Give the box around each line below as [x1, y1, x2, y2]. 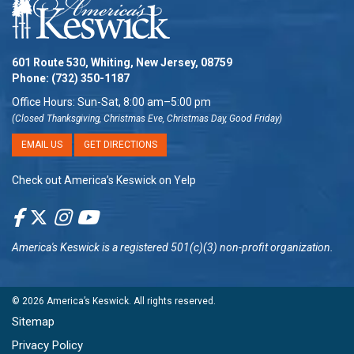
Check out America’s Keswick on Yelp [12, 174, 196, 187]
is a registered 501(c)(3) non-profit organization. [100, 241, 333, 254]
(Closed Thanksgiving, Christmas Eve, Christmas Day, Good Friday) [12, 113, 282, 125]
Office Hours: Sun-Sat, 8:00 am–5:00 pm [12, 96, 211, 109]
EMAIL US [21, 139, 62, 151]
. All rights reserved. [129, 296, 216, 307]
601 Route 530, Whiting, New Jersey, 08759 [12, 56, 232, 70]
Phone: [12, 72, 51, 85]
